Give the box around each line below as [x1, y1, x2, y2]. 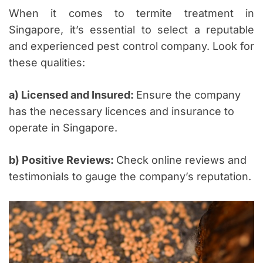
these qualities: [9, 56, 85, 69]
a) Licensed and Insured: [9, 89, 136, 102]
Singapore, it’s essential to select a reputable [9, 23, 254, 36]
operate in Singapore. [9, 122, 117, 134]
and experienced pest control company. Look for [9, 40, 254, 53]
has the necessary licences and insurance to [9, 105, 234, 118]
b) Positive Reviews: [9, 154, 116, 167]
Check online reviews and [116, 154, 247, 167]
